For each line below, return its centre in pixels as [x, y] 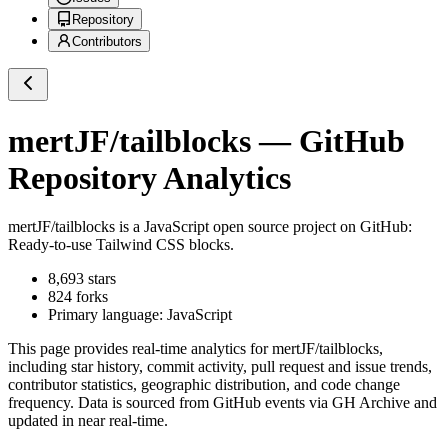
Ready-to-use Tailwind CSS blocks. [121, 245]
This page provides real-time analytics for [140, 349]
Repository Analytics [149, 177]
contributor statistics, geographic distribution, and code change [204, 385]
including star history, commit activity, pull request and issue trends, [220, 367]
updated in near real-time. [88, 421]
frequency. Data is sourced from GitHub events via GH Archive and [222, 403]
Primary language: [107, 315]
